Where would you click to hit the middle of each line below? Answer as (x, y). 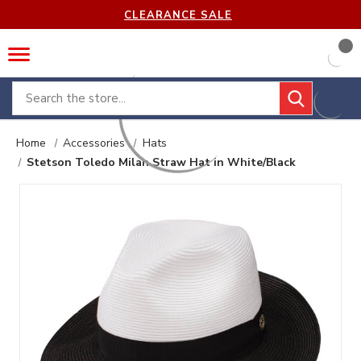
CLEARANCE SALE (178, 15)
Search (31, 91)
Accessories (94, 143)
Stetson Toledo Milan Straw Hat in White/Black (162, 162)
